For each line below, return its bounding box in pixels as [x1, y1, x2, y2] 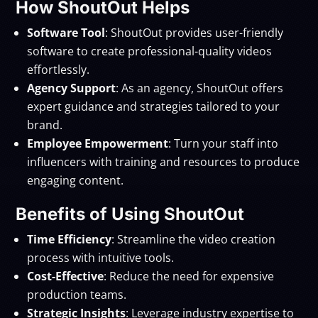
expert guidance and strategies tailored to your [27, 98, 280, 114]
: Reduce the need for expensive [104, 268, 275, 284]
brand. [27, 116, 63, 133]
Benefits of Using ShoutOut [16, 203, 245, 224]
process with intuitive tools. [27, 249, 175, 265]
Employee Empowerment [27, 135, 169, 151]
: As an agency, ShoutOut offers [116, 79, 284, 96]
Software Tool [27, 24, 106, 40]
